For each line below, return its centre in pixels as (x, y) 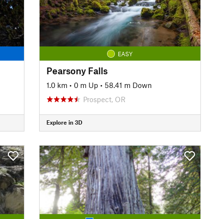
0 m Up (86, 85)
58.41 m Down (128, 85)
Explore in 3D (64, 122)
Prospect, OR (104, 99)
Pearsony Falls (77, 70)
